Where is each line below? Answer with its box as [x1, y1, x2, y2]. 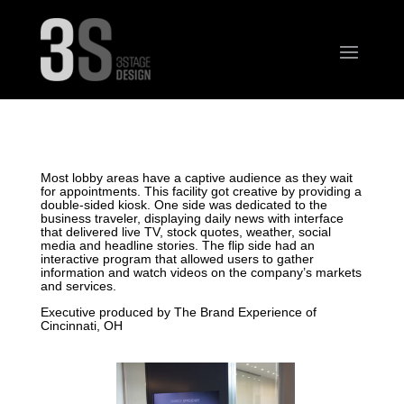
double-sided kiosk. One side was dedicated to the [40, 197, 327, 212]
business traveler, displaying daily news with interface [40, 211, 344, 225]
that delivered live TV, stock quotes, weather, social [40, 225, 331, 239]
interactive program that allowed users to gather [40, 252, 314, 266]
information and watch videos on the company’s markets [40, 265, 362, 280]
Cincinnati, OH [40, 318, 123, 333]
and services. [40, 279, 116, 293]
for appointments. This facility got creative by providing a [40, 184, 362, 198]
